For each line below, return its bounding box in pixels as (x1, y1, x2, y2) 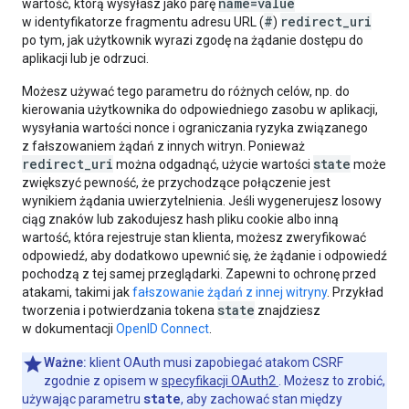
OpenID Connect (116, 321, 209, 336)
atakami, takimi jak (22, 285, 132, 299)
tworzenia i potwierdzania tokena (22, 303, 217, 318)
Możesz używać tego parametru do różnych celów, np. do (22, 84, 350, 99)
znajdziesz (255, 303, 320, 318)
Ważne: (44, 355, 87, 370)
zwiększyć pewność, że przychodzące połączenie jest (22, 175, 330, 190)
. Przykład (327, 285, 383, 299)
